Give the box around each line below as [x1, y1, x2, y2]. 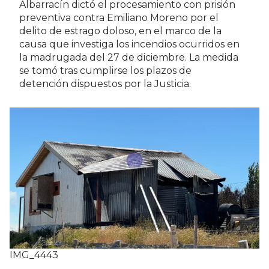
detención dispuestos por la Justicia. [19, 78, 191, 90]
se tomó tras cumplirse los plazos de [19, 65, 192, 77]
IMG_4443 [10, 249, 58, 261]
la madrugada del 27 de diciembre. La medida [19, 52, 238, 64]
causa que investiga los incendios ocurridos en [19, 38, 240, 50]
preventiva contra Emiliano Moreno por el [19, 12, 219, 24]
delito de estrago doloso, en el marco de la [19, 25, 222, 37]
